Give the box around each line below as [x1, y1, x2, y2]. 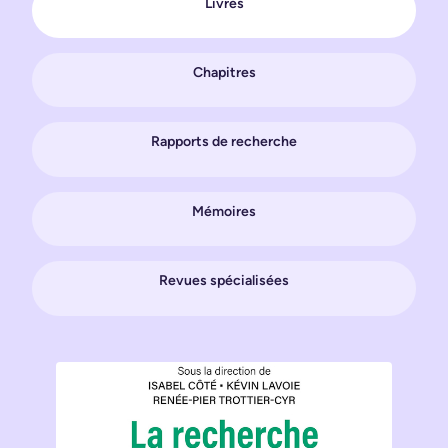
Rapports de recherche [151, 133, 297, 151]
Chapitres [192, 63, 256, 81]
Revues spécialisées [159, 272, 289, 290]
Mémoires [192, 202, 256, 220]
